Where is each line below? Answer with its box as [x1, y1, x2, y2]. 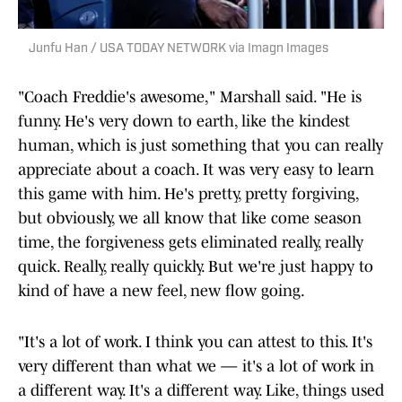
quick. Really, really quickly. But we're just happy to [18, 258, 373, 276]
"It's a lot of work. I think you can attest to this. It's [18, 333, 372, 352]
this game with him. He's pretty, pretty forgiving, [18, 185, 358, 204]
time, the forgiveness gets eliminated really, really [18, 233, 363, 252]
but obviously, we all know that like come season [18, 209, 362, 228]
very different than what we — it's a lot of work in [18, 357, 374, 376]
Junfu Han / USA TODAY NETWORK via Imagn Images [29, 42, 328, 57]
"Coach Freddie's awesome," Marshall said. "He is [18, 88, 362, 107]
